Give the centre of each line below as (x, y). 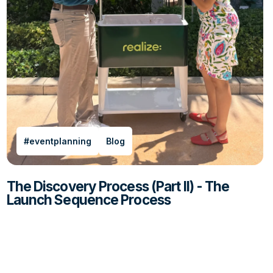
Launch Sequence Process (89, 199)
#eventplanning (57, 141)
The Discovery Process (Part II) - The (118, 186)
